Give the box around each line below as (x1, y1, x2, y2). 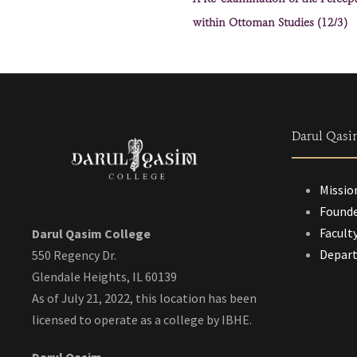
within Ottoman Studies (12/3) (193, 17, 347, 29)
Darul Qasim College (32, 225, 151, 241)
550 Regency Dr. (32, 246, 116, 263)
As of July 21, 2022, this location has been (32, 289, 257, 306)
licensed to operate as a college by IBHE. (32, 311, 252, 328)
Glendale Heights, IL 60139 (32, 268, 177, 284)
